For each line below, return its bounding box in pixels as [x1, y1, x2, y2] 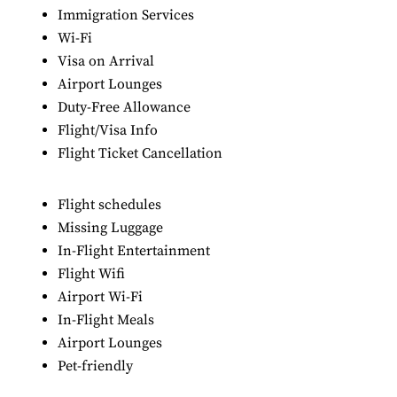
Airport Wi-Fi [58, 287, 143, 306]
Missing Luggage [58, 218, 163, 237]
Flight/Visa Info [58, 121, 158, 139]
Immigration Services [58, 5, 194, 24]
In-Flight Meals [58, 310, 154, 329]
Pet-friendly [58, 356, 133, 375]
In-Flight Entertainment [58, 241, 210, 260]
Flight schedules [58, 195, 161, 214]
